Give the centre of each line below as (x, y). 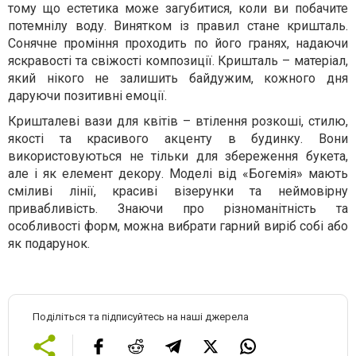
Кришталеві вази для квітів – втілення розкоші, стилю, (178, 121)
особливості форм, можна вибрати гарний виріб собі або (178, 226)
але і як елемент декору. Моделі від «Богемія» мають (178, 173)
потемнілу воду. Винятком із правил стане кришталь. (178, 25)
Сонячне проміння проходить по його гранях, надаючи (178, 43)
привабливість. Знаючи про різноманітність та (178, 208)
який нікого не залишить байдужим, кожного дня (178, 78)
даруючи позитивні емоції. (87, 95)
